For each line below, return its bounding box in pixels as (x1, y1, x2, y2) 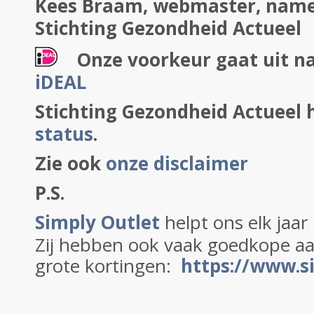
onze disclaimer (106, 151, 248, 176)
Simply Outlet (35, 210, 165, 235)
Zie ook (35, 151, 106, 176)
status (35, 121, 93, 146)
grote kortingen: (35, 253, 181, 278)
